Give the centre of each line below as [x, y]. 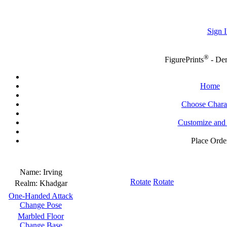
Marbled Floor [41, 216]
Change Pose [41, 205]
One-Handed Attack [41, 196]
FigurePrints [184, 60]
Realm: [27, 183]
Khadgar [53, 183]
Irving [52, 172]
